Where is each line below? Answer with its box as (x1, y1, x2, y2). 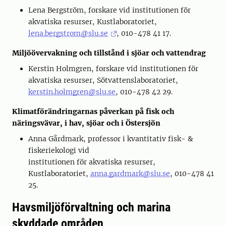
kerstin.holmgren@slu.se (28, 87, 116, 96)
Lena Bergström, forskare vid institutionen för (28, 6, 191, 15)
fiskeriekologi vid (28, 146, 89, 155)
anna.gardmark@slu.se (90, 169, 170, 178)
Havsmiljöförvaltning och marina (12, 200, 171, 214)
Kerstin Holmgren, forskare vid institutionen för (28, 64, 198, 73)
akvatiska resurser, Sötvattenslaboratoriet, (28, 76, 178, 85)
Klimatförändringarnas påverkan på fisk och (12, 107, 174, 116)
